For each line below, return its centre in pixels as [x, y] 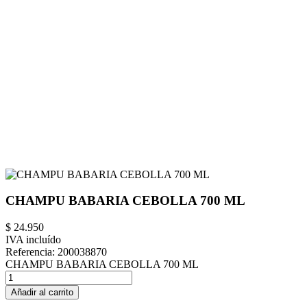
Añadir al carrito [42, 293]
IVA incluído [33, 240]
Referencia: [32, 252]
